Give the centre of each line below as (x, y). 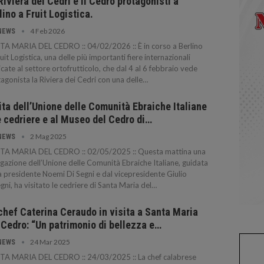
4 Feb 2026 (47, 31)
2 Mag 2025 (48, 136)
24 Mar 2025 (50, 242)
